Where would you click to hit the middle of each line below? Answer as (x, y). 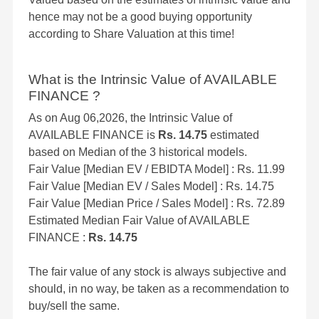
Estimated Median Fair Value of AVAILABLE (139, 221)
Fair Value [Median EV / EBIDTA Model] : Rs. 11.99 (157, 169)
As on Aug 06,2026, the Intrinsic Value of (130, 118)
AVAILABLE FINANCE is (93, 135)
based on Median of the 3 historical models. (138, 152)
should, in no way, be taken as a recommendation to (159, 289)
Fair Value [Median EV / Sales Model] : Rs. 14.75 (151, 187)
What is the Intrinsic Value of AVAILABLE (153, 80)
